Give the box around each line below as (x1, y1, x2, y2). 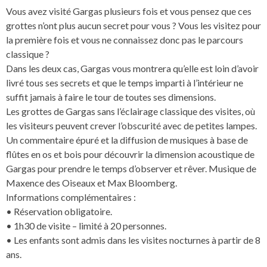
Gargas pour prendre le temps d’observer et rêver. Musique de (6, 163, 256, 175)
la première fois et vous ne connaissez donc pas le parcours (6, 34, 243, 46)
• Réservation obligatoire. (6, 206, 112, 218)
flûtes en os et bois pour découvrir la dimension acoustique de (6, 148, 254, 160)
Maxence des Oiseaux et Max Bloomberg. (6, 177, 177, 189)
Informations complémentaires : (6, 191, 136, 203)
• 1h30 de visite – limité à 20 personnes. (6, 220, 166, 232)
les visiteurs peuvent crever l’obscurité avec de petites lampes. (6, 120, 257, 132)
